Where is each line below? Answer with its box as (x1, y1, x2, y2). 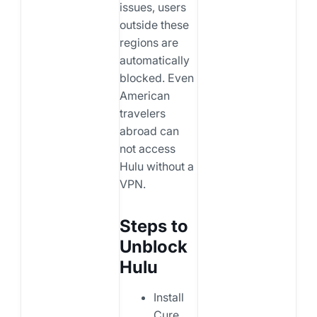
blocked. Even (119, 70, 194, 85)
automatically (119, 52, 190, 67)
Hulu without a (119, 158, 194, 173)
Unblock (119, 236, 188, 257)
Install (153, 289, 184, 304)
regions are (119, 35, 178, 50)
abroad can (119, 123, 179, 138)
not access (119, 141, 175, 156)
